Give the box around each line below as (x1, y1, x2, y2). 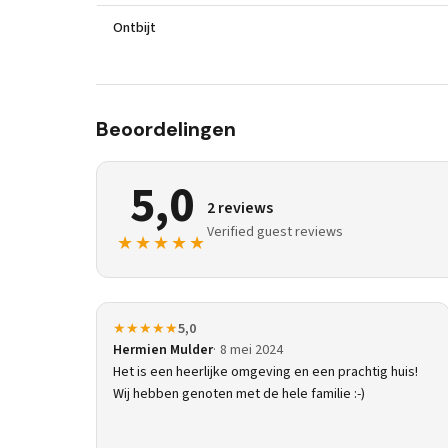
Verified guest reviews (207, 222, 343, 242)
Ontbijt (113, 18, 156, 38)
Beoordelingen (96, 116, 236, 142)
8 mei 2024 (220, 340, 283, 360)
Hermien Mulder (113, 340, 213, 360)
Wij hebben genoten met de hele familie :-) (113, 384, 365, 404)
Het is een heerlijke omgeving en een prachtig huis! (113, 362, 418, 382)
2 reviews (207, 197, 273, 219)
